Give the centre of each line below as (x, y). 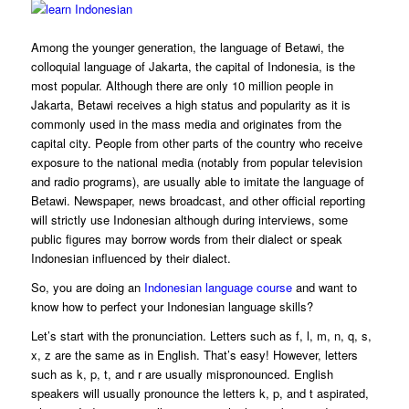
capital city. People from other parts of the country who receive (196, 143)
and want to (324, 288)
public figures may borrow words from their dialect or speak (186, 239)
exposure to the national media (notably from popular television (196, 163)
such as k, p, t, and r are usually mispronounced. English (182, 374)
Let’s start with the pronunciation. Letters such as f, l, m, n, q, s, (201, 336)
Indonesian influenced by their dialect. (131, 258)
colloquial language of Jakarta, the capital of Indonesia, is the (193, 67)
